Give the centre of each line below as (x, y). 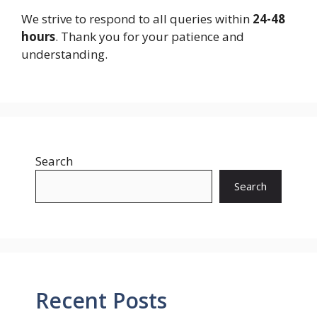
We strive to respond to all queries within (137, 19)
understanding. (64, 54)
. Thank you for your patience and (150, 36)
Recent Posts (101, 300)
